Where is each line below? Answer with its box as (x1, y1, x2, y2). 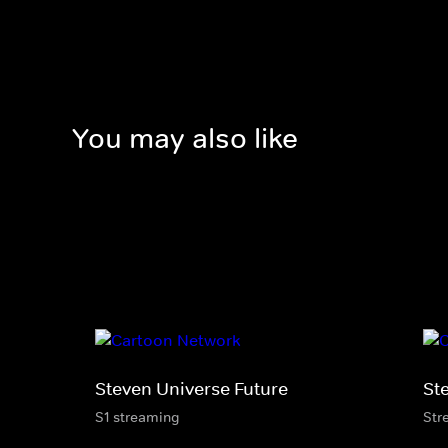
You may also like (72, 121, 298, 157)
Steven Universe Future (95, 377, 288, 400)
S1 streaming (95, 407, 180, 426)
